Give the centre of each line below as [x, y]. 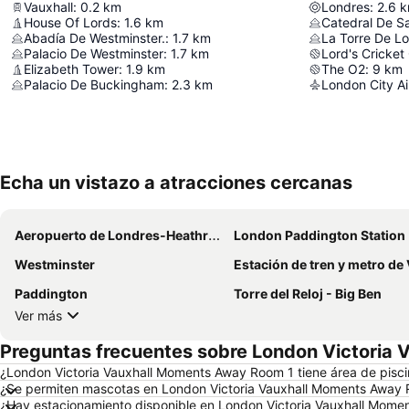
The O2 [343, 69]
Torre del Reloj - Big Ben [308, 294]
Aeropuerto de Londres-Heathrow [111, 235]
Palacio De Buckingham [94, 84]
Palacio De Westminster [94, 53]
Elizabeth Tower [71, 69]
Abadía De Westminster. [94, 38]
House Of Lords [70, 22]
